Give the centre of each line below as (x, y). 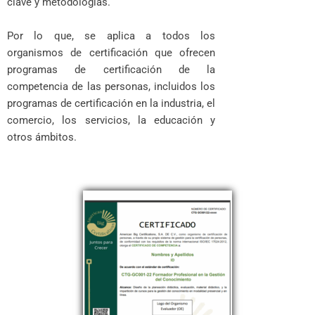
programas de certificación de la (111, 70)
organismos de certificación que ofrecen (111, 53)
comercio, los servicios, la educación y (111, 120)
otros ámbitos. (43, 137)
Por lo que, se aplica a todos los (111, 36)
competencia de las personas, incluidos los (111, 86)
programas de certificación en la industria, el (111, 103)
